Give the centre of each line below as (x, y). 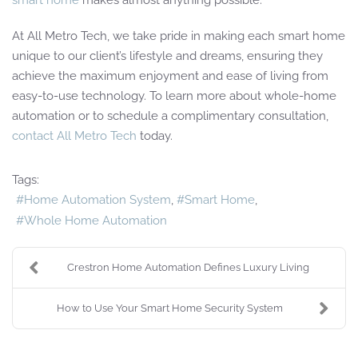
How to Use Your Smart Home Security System (170, 308)
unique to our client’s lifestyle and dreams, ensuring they (167, 56)
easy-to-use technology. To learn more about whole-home (174, 95)
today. (156, 135)
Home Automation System (97, 200)
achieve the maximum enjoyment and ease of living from (170, 76)
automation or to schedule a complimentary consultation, (170, 115)
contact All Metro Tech (74, 135)
